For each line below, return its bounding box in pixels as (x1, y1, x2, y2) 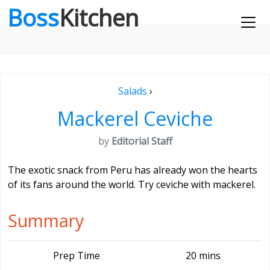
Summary (8, 209, 84, 232)
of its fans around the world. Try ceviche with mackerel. (8, 178, 256, 191)
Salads (118, 84, 147, 98)
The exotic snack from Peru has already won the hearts (8, 163, 257, 177)
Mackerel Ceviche (57, 105, 213, 131)
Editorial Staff (111, 134, 172, 148)
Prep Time (52, 249, 100, 262)
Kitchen (59, 2, 139, 33)
